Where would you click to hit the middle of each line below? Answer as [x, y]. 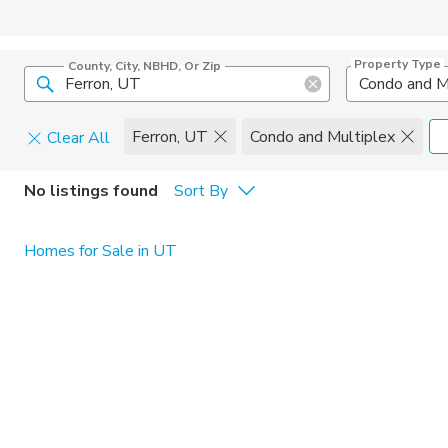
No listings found [91, 190]
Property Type [397, 64]
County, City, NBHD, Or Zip [144, 66]
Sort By [201, 190]
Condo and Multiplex [322, 136]
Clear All [78, 138]
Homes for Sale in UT [100, 251]
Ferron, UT [170, 136]
